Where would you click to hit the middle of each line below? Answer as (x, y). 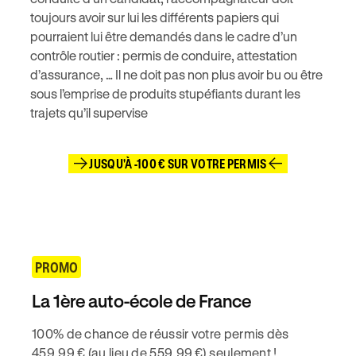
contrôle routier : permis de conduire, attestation (164, 55)
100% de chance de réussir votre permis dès (161, 333)
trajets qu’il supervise (89, 112)
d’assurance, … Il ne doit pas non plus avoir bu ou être (176, 74)
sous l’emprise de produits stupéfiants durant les (165, 93)
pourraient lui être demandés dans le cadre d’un (164, 36)
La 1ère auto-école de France (141, 301)
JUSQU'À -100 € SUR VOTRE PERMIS (178, 163)
